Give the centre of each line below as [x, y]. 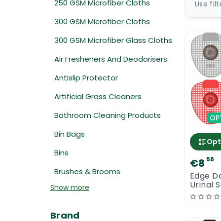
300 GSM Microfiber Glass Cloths [113, 40]
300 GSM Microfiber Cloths [102, 21]
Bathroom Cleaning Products [108, 115]
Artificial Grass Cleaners [98, 96]
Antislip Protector [86, 78]
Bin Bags [70, 134]
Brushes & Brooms [87, 171]
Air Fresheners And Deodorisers [111, 59]
